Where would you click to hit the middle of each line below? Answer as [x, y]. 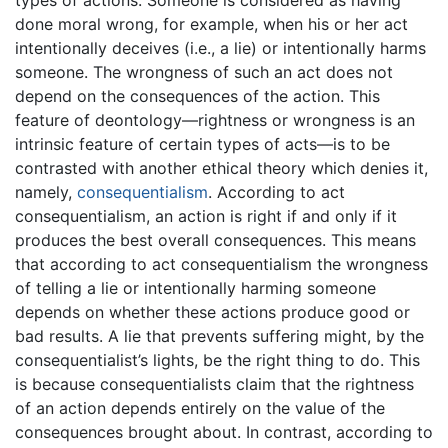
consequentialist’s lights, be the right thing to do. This [217, 360]
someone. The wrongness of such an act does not [204, 72]
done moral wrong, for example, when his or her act [211, 24]
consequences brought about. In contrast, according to [224, 432]
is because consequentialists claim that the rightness [214, 384]
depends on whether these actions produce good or [212, 312]
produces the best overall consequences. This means [215, 240]
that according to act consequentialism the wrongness [221, 264]
